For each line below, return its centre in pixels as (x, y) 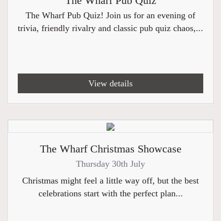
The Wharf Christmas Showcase (110, 149)
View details (110, 83)
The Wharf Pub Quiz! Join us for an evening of (110, 15)
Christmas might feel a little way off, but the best (110, 181)
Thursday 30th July (110, 164)
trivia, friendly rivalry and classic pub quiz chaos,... (110, 28)
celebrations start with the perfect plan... (110, 193)
